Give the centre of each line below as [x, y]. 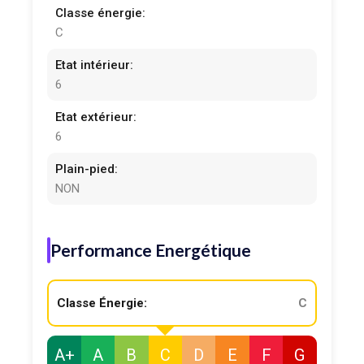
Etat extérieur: [96, 117]
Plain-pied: [87, 169]
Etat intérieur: [95, 65]
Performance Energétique [151, 250]
